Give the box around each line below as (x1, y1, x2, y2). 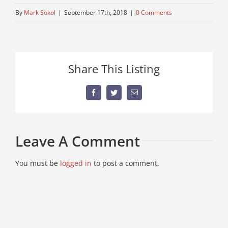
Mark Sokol (24, 8, 55, 17)
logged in (60, 158, 92, 168)
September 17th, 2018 (64, 8, 127, 17)
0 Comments (136, 8, 172, 17)
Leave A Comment (15, 131, 140, 151)
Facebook (93, 92, 121, 99)
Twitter (113, 92, 134, 99)
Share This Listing (68, 61, 160, 77)
